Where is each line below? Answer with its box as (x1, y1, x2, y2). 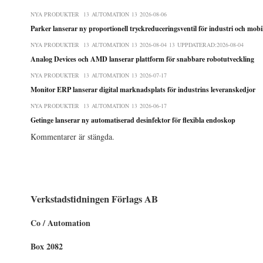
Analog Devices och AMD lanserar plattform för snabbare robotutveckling (31, 53, 254, 64)
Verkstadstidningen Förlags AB (31, 191, 158, 206)
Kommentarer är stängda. (31, 130, 114, 142)
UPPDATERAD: (177, 40, 217, 49)
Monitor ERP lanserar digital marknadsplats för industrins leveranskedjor (31, 84, 255, 95)
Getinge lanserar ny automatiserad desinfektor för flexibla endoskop (31, 114, 235, 125)
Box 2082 (31, 240, 63, 252)
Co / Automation (31, 217, 90, 230)
